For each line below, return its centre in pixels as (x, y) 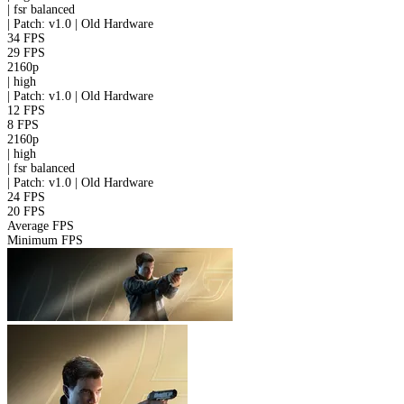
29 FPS (26, 53)
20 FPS (26, 212)
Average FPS (41, 226)
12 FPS (26, 111)
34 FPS (26, 39)
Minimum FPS (45, 241)
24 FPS (26, 197)
